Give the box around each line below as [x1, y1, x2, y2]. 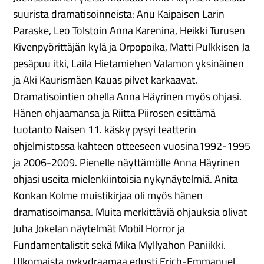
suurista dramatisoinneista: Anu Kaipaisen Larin [13, 6, 225, 22]
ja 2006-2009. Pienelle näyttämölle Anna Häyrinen [13, 154, 240, 171]
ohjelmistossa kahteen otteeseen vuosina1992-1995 [13, 138, 251, 154]
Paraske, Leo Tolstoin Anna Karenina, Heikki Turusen [13, 22, 246, 39]
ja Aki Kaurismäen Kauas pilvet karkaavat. [13, 72, 198, 88]
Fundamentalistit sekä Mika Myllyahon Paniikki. [13, 237, 226, 253]
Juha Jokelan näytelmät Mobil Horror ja [13, 220, 186, 237]
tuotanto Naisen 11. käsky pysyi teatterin [13, 121, 197, 138]
